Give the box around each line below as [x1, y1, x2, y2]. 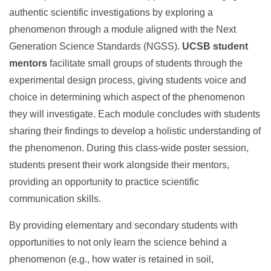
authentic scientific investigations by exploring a [9, 7, 213, 18]
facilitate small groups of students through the [47, 58, 243, 68]
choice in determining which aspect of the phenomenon [9, 92, 245, 102]
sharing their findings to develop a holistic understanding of [9, 126, 261, 136]
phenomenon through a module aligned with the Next [9, 24, 236, 34]
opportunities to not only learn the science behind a [9, 237, 227, 247]
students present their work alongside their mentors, [9, 160, 229, 170]
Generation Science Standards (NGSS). [9, 41, 182, 51]
